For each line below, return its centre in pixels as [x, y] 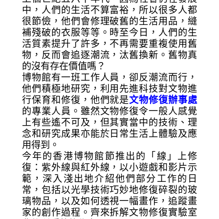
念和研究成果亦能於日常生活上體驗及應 [109, 133]
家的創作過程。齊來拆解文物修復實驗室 [109, 212]
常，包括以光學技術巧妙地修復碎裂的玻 [109, 190]
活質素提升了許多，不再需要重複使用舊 [109, 44]
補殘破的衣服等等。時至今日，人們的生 [109, 32]
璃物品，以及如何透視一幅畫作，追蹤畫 [109, 201]
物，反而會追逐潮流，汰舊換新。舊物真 [109, 55]
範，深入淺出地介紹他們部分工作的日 [109, 178]
